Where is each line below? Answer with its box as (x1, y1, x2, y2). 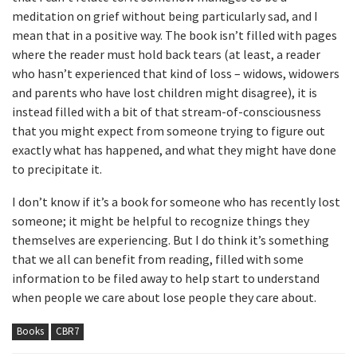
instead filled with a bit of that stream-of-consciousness (12, 104, 321, 120)
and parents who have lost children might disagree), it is (12, 84, 317, 100)
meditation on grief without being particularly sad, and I (12, 8, 318, 24)
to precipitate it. (12, 161, 102, 177)
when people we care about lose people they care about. (12, 289, 316, 305)
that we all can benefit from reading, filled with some (12, 251, 304, 267)
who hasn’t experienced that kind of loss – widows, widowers (12, 65, 339, 81)
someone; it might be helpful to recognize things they (12, 213, 309, 229)
